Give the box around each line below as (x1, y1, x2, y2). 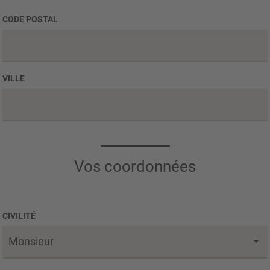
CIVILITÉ (2, 210, 36, 221)
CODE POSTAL (2, 14, 58, 24)
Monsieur (8, 234, 54, 248)
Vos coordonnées (74, 157, 196, 175)
